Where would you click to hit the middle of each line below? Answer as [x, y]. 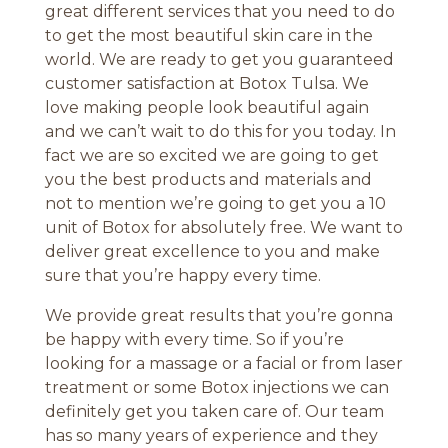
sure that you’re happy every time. [182, 276]
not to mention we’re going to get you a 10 [215, 204]
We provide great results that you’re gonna [218, 316]
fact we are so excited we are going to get [211, 156]
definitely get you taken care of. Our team [214, 412]
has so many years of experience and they [211, 436]
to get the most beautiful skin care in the [208, 36]
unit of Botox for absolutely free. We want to [223, 228]
